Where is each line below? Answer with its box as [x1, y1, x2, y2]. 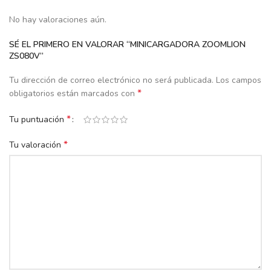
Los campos [216, 74, 261, 86]
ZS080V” [9, 50, 44, 62]
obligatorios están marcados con [9, 87, 137, 99]
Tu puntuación [9, 113, 67, 125]
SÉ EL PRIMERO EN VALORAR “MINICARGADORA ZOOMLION [9, 38, 246, 50]
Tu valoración [9, 139, 64, 151]
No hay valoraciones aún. [9, 13, 106, 25]
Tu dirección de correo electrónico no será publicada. [9, 74, 214, 86]
